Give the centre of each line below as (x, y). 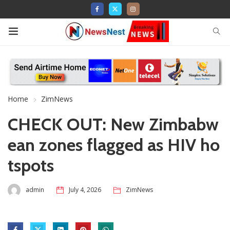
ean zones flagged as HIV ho (114, 145)
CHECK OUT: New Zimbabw (113, 124)
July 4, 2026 (85, 190)
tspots (31, 165)
